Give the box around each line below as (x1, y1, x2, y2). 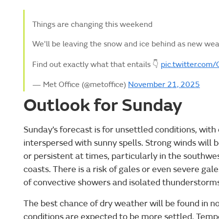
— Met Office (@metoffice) (32, 80, 128, 90)
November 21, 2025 (128, 80, 200, 90)
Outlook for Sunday (23, 94, 182, 117)
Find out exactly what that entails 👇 (32, 60, 161, 70)
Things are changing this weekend (32, 20, 153, 30)
